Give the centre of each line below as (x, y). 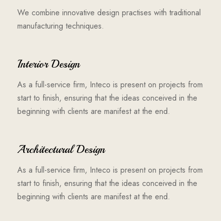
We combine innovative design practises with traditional (109, 13)
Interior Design (49, 64)
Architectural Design (61, 149)
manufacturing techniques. (61, 26)
